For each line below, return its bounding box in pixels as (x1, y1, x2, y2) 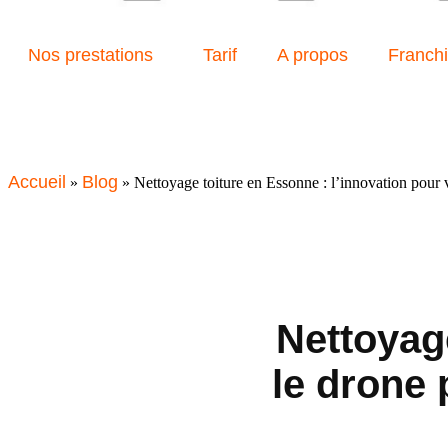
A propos (277, 45, 348, 66)
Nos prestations (28, 45, 153, 66)
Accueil (8, 172, 66, 193)
